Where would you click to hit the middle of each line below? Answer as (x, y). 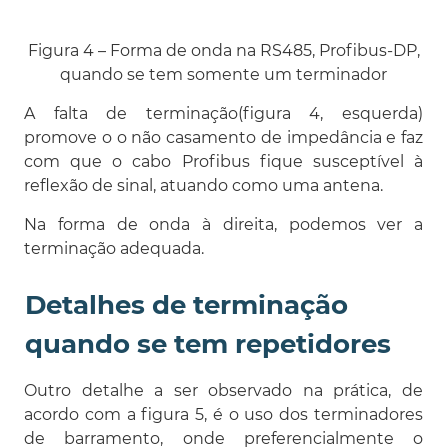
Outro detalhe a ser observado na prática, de (223, 390)
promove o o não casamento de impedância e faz (223, 137)
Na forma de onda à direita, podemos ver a (223, 224)
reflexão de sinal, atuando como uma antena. (203, 185)
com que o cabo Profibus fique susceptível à (223, 161)
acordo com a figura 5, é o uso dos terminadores (223, 414)
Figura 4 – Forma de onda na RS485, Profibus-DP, (223, 50)
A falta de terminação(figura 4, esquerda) (223, 113)
